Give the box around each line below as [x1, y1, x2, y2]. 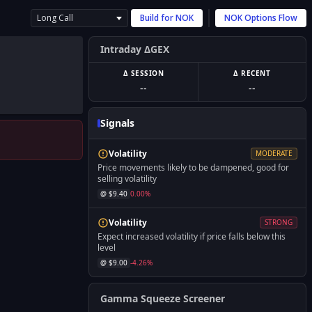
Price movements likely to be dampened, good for [97, 162, 289, 173]
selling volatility [97, 173, 157, 185]
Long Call [37, 12, 73, 24]
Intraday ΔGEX [100, 42, 169, 56]
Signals [100, 116, 134, 130]
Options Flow [242, 12, 297, 24]
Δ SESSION [123, 68, 164, 78]
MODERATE [256, 148, 292, 158]
